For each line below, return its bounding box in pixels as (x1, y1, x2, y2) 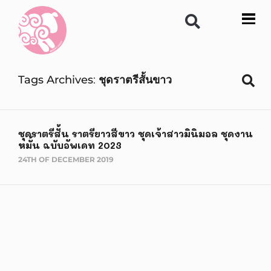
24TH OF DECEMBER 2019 (18, 155, 114, 164)
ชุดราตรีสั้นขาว (99, 73, 172, 87)
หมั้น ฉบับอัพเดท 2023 (18, 139, 122, 151)
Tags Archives (18, 73, 93, 87)
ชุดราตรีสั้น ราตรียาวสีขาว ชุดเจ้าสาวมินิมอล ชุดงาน (18, 128, 253, 140)
